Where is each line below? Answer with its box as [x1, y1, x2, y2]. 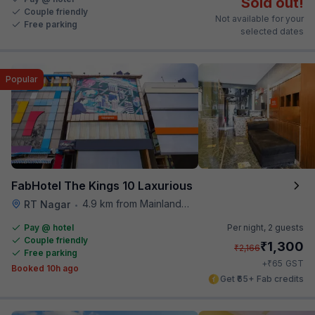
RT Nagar [24, 198, 70, 210]
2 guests [268, 221, 304, 233]
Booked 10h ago [11, 262, 79, 274]
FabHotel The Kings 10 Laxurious [11, 178, 193, 193]
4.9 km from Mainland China [82, 197, 181, 210]
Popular [6, 73, 38, 84]
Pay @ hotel [24, 221, 74, 233]
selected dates [240, 25, 304, 37]
